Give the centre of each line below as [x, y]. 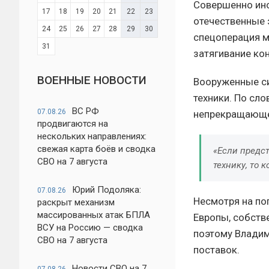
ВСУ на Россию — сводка [90, 228]
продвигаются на [73, 124]
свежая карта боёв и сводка [96, 149]
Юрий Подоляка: [107, 190]
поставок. [216, 249]
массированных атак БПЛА [94, 215]
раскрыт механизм [76, 202]
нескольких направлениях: [92, 136]
